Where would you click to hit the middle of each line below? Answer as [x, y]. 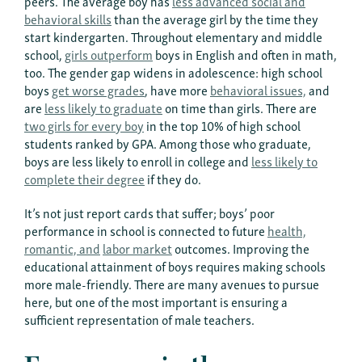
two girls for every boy [84, 125]
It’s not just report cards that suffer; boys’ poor [149, 213]
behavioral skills [68, 19]
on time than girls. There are [240, 107]
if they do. [173, 179]
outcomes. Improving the [241, 248]
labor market [137, 248]
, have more [177, 90]
